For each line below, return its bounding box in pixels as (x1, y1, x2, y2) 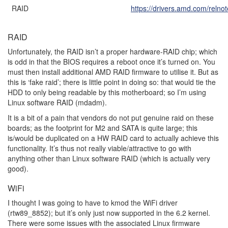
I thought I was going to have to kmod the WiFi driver (8, 197, 178, 208)
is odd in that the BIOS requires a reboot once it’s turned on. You (8, 56, 215, 67)
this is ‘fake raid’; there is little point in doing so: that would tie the (8, 77, 216, 88)
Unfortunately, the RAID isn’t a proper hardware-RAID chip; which (8, 46, 217, 57)
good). (8, 163, 28, 174)
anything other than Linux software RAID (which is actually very (8, 153, 210, 164)
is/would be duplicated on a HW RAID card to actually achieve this (8, 133, 219, 144)
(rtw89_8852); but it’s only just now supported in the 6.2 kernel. (8, 208, 210, 218)
